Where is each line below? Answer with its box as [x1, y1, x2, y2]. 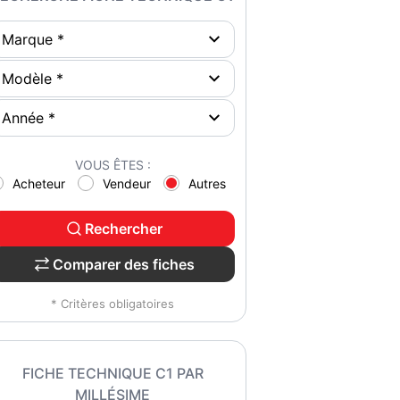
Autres [187, 176, 226, 191]
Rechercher [84, 220, 162, 237]
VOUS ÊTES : [74, 157, 151, 172]
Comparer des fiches [52, 255, 195, 273]
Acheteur [12, 176, 65, 191]
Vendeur [102, 176, 151, 191]
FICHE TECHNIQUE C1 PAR [21, 364, 204, 382]
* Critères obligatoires [51, 296, 174, 311]
